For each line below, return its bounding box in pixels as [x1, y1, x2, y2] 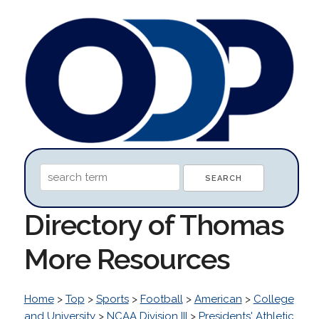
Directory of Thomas [23, 207, 284, 241]
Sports [95, 292, 129, 305]
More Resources [23, 241, 230, 276]
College [253, 292, 294, 305]
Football [140, 292, 183, 305]
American [194, 292, 242, 305]
